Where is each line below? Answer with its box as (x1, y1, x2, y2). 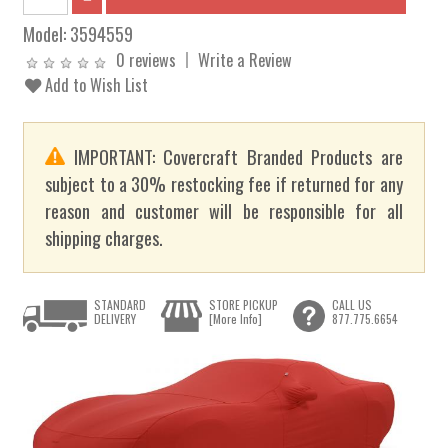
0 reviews (116, 47, 177, 72)
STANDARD (94, 295, 147, 313)
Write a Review (198, 47, 293, 72)
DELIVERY (94, 309, 137, 327)
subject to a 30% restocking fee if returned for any (45, 170, 403, 198)
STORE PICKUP (208, 295, 278, 313)
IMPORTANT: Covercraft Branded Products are (65, 143, 403, 171)
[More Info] (208, 309, 262, 327)
